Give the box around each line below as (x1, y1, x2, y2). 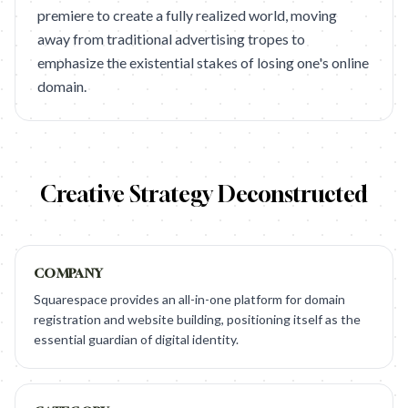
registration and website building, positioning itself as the (34, 311, 361, 327)
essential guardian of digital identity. (34, 331, 239, 347)
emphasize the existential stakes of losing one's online (37, 54, 369, 71)
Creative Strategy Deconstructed (40, 181, 368, 207)
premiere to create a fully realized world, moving (37, 6, 337, 24)
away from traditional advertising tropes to (37, 30, 305, 47)
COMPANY (34, 265, 104, 280)
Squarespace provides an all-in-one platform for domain (34, 291, 345, 307)
